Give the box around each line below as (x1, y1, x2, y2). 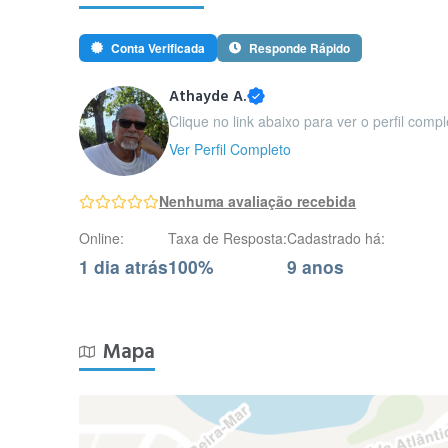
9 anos (287, 254, 345, 279)
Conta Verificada (111, 39, 206, 57)
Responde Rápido (249, 39, 351, 57)
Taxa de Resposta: (168, 228, 288, 248)
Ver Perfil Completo (169, 139, 292, 159)
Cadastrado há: (287, 228, 386, 248)
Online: (79, 228, 125, 248)
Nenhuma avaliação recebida (159, 191, 357, 211)
